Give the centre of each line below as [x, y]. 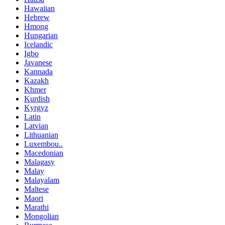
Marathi [36, 207]
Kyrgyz [36, 107]
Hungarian [41, 35]
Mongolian [41, 216]
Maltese [36, 189]
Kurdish [37, 98]
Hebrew [37, 17]
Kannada [38, 71]
